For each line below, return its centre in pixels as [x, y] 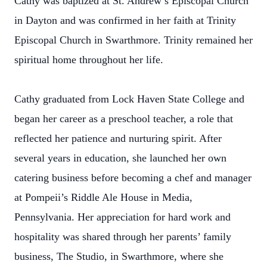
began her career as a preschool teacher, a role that [124, 119]
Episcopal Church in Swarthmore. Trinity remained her [133, 40]
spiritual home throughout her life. [89, 60]
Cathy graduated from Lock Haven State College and [129, 99]
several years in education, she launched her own [120, 158]
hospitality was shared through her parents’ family [123, 237]
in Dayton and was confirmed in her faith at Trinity [125, 20]
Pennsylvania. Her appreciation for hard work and [122, 217]
